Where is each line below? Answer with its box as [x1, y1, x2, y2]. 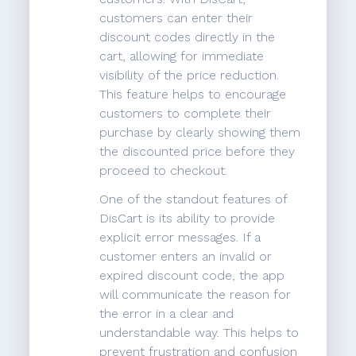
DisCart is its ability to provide [99, 211, 276, 226]
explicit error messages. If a [99, 230, 261, 246]
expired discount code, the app [99, 268, 285, 284]
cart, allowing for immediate [99, 48, 265, 64]
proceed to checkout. [99, 163, 228, 179]
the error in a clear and [99, 306, 234, 322]
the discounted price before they [99, 144, 296, 160]
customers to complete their [99, 106, 272, 122]
